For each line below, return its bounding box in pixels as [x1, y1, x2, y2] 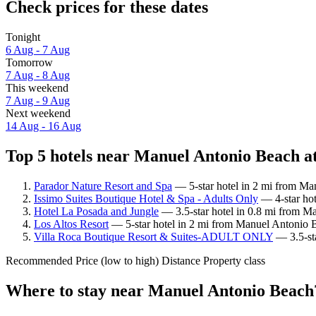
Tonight [6, 30, 40, 43]
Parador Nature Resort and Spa [34, 179, 172, 192]
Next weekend [6, 107, 71, 119]
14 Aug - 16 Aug [6, 119, 81, 132]
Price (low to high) [75, 254, 159, 267]
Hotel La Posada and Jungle [34, 205, 159, 217]
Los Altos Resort [34, 217, 109, 230]
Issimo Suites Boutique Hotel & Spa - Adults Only [34, 192, 258, 205]
